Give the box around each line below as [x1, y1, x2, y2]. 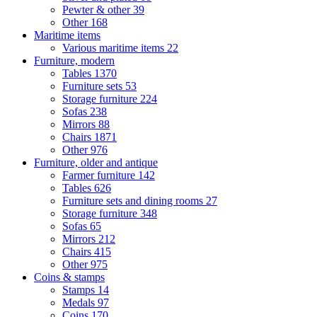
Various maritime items [62, 42, 167, 54]
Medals [62, 296, 98, 309]
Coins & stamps [34, 271, 105, 284]
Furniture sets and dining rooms [62, 195, 206, 207]
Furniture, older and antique [34, 156, 158, 169]
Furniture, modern [34, 54, 115, 67]
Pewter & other [62, 4, 133, 16]
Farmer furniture [62, 169, 138, 182]
